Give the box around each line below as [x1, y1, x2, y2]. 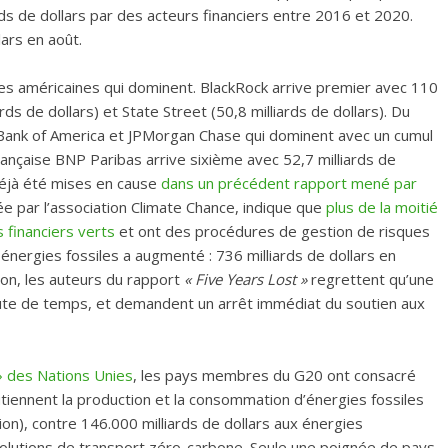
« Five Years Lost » [184, 269, 311, 290]
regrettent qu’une [311, 269, 434, 290]
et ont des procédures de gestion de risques [115, 221, 430, 242]
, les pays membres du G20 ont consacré [133, 365, 416, 386]
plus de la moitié [326, 197, 438, 218]
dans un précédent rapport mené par [161, 173, 417, 194]
